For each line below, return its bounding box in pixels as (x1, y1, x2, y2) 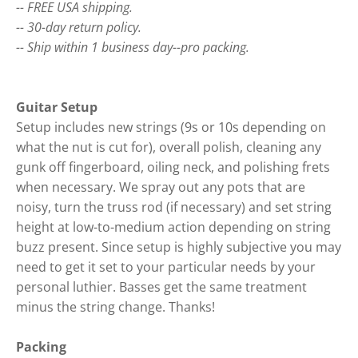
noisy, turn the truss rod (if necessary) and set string (16, 198, 332, 217)
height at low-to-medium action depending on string (16, 218, 331, 237)
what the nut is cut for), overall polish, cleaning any (16, 138, 321, 157)
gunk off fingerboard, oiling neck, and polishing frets (16, 158, 330, 177)
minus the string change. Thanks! (16, 298, 215, 316)
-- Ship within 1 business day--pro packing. (16, 38, 249, 57)
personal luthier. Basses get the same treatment (16, 278, 307, 296)
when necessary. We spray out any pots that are (16, 178, 305, 197)
